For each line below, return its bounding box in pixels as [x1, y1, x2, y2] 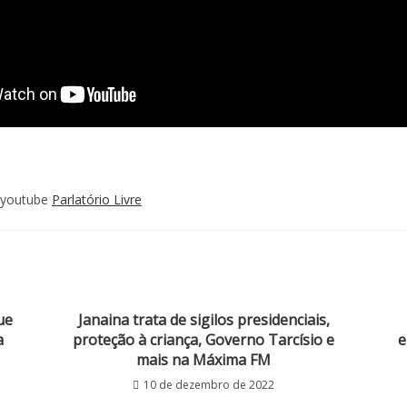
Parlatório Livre [52, 191, 142, 209]
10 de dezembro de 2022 [144, 377, 274, 393]
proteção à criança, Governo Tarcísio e [73, 330, 334, 351]
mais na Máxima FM [136, 350, 271, 371]
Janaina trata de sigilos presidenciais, [77, 310, 330, 331]
